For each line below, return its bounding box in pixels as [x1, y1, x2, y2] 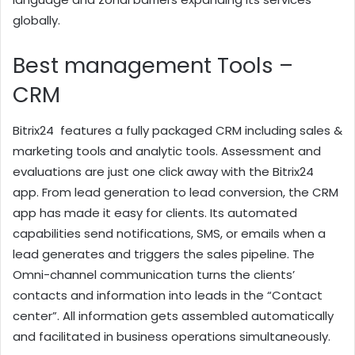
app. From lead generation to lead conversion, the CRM [13, 183, 338, 200]
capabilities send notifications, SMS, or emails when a [13, 224, 326, 242]
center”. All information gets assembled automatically [13, 307, 334, 324]
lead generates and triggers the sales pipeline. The [13, 245, 315, 262]
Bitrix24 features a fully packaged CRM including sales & [13, 121, 342, 139]
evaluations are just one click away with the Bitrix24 [13, 162, 314, 180]
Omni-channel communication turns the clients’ [13, 265, 295, 283]
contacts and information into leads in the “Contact [13, 286, 323, 303]
